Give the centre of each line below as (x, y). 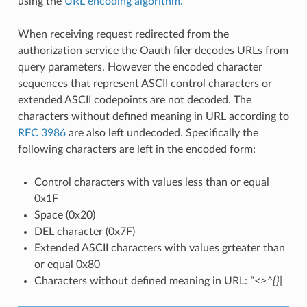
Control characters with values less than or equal (151, 182)
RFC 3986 (41, 133)
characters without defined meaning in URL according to (153, 116)
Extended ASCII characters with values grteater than (159, 248)
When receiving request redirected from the (123, 34)
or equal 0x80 (67, 264)
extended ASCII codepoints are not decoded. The (134, 100)
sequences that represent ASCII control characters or (145, 83)
